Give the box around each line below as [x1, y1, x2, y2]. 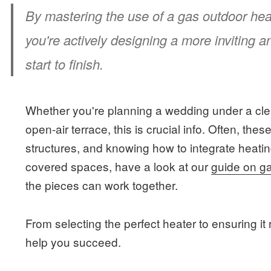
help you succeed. [25, 233, 122, 250]
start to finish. [25, 54, 104, 73]
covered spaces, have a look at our [25, 157, 212, 174]
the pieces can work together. [25, 176, 178, 193]
